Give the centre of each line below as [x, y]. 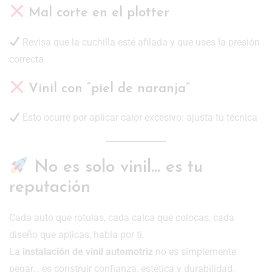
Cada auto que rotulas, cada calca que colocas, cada [122, 217]
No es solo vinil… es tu [115, 168]
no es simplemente [195, 251]
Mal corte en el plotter [97, 13]
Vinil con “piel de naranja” [107, 89]
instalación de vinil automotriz [88, 251]
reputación [50, 187]
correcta [26, 59]
